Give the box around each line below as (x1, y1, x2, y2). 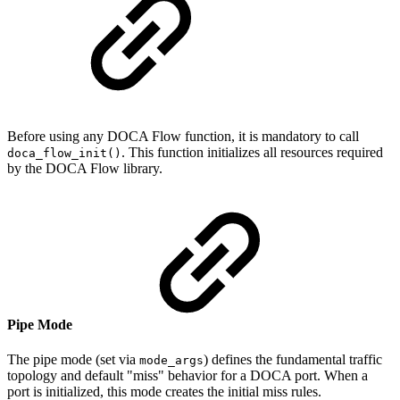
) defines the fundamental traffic (204, 352, 382, 368)
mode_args (139, 354, 204, 368)
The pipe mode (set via (7, 352, 139, 368)
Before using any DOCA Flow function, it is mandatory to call (7, 128, 359, 144)
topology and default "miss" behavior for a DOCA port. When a (7, 368, 368, 384)
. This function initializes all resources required (121, 144, 383, 160)
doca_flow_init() (7, 146, 121, 160)
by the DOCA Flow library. (7, 160, 162, 176)
